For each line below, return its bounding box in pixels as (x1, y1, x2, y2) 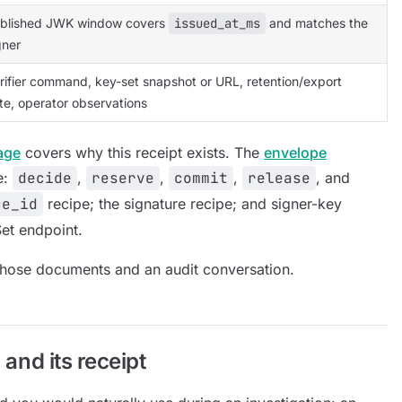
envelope (264, 144, 327, 162)
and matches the (266, 15, 368, 31)
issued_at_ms (174, 15, 260, 31)
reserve (92, 169, 154, 188)
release (248, 169, 310, 188)
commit (174, 169, 228, 188)
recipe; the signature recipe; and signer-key (43, 195, 342, 213)
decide (18, 169, 72, 188)
